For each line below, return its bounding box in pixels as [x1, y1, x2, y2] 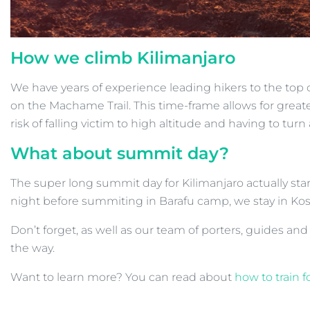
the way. [10, 241, 55, 255]
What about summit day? [10, 143, 229, 163]
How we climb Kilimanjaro [10, 48, 235, 68]
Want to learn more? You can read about [10, 271, 235, 284]
